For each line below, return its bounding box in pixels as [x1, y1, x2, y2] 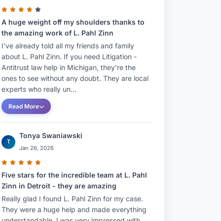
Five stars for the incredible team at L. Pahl [1, 171, 147, 179]
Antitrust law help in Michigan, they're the [1, 63, 136, 72]
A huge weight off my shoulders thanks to [1, 18, 145, 26]
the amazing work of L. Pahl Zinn [1, 29, 113, 37]
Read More [8, 103, 39, 110]
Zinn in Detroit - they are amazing [1, 182, 116, 190]
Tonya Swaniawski [19, 131, 82, 140]
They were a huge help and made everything [1, 205, 147, 214]
